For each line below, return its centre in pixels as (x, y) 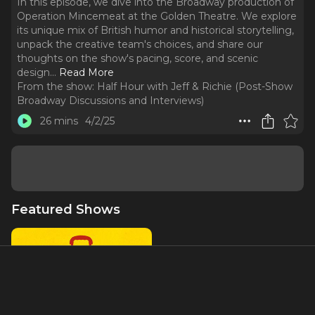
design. (34, 72)
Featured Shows (66, 209)
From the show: (56, 86)
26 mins (59, 121)
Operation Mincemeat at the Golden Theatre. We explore (157, 16)
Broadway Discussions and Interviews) (110, 101)
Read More (86, 72)
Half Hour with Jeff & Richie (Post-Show (195, 86)
